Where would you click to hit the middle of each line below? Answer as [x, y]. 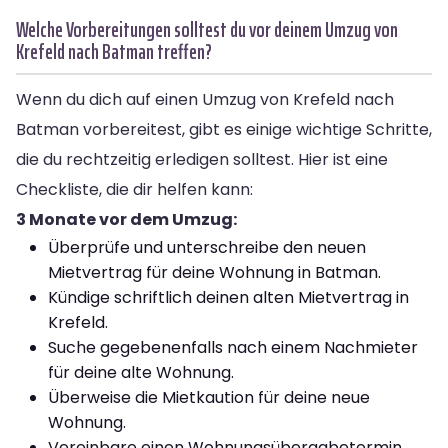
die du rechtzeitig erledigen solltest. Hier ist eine [202, 159]
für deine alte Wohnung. [141, 372]
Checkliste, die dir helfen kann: [134, 189]
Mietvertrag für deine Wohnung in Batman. [214, 272]
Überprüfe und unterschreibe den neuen [207, 247]
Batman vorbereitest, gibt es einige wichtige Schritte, [224, 129]
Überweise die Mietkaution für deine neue [209, 397]
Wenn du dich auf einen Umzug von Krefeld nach [205, 99]
